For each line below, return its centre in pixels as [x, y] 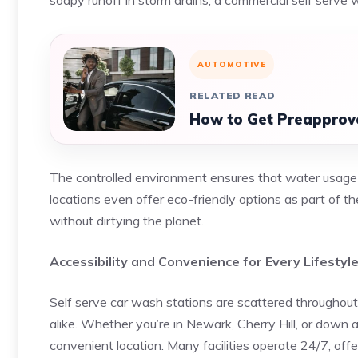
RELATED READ [233, 95]
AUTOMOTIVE [232, 64]
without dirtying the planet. [127, 221]
